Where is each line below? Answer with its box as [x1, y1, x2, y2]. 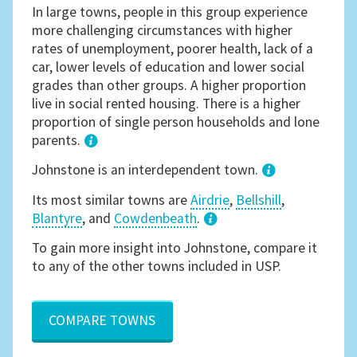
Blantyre [32, 209, 83, 227]
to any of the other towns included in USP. [32, 257, 282, 275]
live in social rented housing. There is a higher [32, 94, 301, 112]
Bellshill [236, 190, 282, 209]
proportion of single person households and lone [32, 112, 320, 131]
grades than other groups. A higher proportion [32, 76, 307, 94]
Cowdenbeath [114, 209, 198, 227]
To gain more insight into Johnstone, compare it [32, 238, 318, 257]
